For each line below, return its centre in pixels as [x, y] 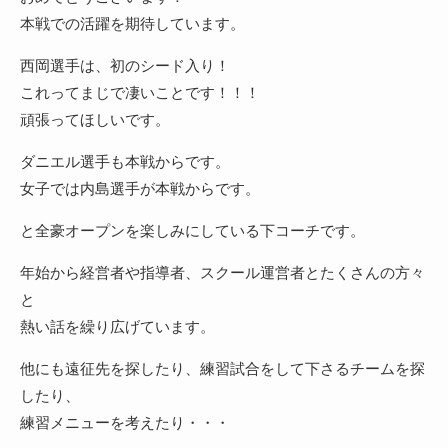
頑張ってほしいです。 [95, 119]
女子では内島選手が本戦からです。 [140, 188]
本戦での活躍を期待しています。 [132, 23]
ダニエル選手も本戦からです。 [125, 161]
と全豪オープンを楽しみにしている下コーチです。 [192, 230]
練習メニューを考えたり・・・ [125, 422]
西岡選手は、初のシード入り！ [125, 65]
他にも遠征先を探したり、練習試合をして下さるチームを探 [222, 368]
